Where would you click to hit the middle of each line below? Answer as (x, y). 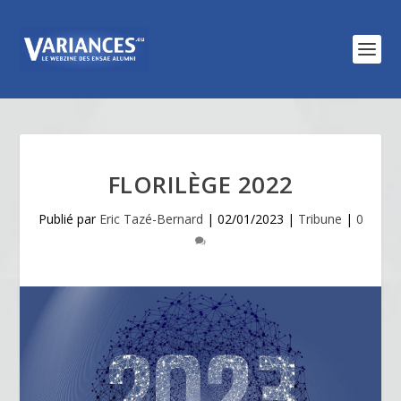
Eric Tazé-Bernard (151, 219)
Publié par (68, 219)
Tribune (320, 219)
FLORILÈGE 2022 (200, 184)
